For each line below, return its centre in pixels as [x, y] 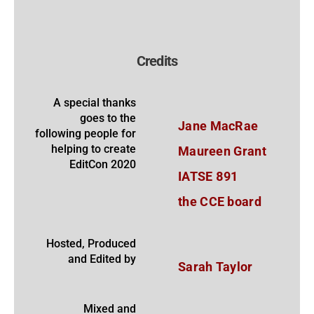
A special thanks [95, 102]
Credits [157, 61]
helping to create [94, 149]
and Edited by [102, 259]
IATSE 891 [208, 176]
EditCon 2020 [103, 164]
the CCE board [220, 201]
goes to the [108, 118]
